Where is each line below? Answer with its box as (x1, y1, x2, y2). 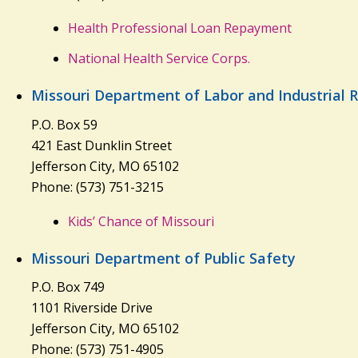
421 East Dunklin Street (30, 136, 172, 154)
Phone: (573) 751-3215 (30, 177, 164, 196)
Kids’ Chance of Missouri (67, 212, 214, 230)
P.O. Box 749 (30, 278, 105, 296)
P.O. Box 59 (30, 115, 97, 133)
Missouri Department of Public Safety (30, 248, 296, 268)
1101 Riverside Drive (30, 299, 153, 317)
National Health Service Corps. (67, 50, 250, 68)
